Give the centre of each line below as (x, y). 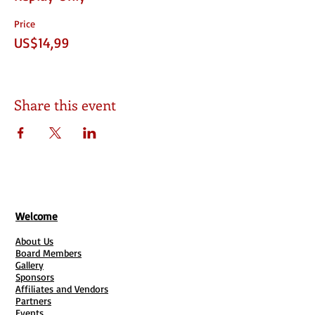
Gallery (30, 265)
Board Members (49, 253)
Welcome (37, 216)
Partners (33, 301)
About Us (34, 241)
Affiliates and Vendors (62, 289)
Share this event (65, 104)
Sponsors (35, 277)
